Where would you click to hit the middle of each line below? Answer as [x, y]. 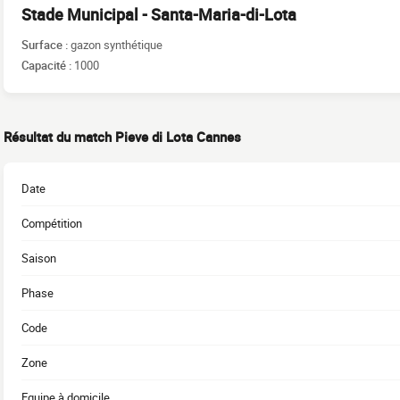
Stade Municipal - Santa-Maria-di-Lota [159, 14]
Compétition [52, 223]
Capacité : [48, 65]
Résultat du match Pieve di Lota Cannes [122, 137]
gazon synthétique [117, 44]
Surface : [46, 44]
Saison [39, 258]
